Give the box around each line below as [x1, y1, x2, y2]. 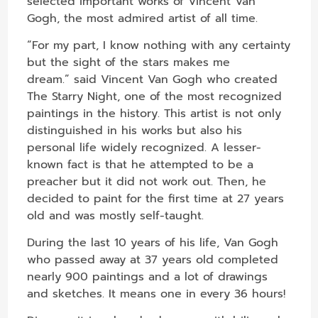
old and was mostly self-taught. [27, 207, 204, 224]
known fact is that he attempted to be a [27, 155, 254, 173]
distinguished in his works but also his [27, 121, 243, 139]
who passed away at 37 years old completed [27, 251, 279, 268]
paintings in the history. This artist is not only [27, 104, 282, 122]
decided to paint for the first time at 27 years [27, 190, 285, 207]
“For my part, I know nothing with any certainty [27, 36, 291, 54]
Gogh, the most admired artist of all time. [27, 9, 258, 27]
